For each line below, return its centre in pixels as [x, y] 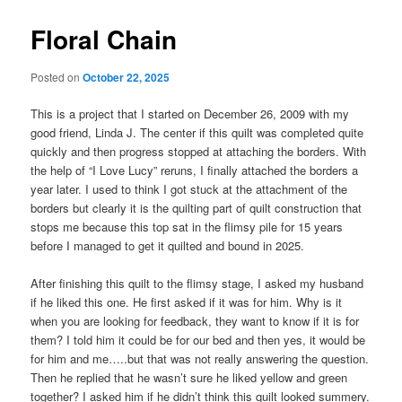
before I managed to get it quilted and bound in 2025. [168, 245]
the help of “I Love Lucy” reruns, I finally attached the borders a [195, 170]
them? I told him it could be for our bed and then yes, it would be [198, 340]
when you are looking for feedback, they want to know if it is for [195, 321]
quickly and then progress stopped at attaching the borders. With [199, 151]
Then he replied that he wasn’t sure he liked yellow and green [189, 378]
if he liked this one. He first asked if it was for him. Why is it [187, 302]
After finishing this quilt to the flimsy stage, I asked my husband [197, 284]
